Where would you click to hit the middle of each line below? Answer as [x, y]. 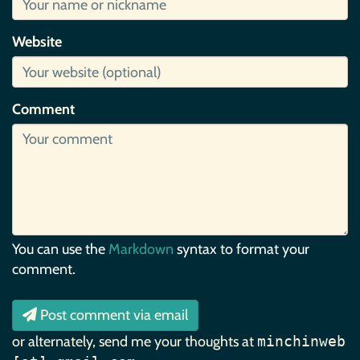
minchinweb [301, 342]
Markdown [141, 250]
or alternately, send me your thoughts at [135, 342]
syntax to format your [241, 250]
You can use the [60, 250]
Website [37, 42]
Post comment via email [114, 315]
